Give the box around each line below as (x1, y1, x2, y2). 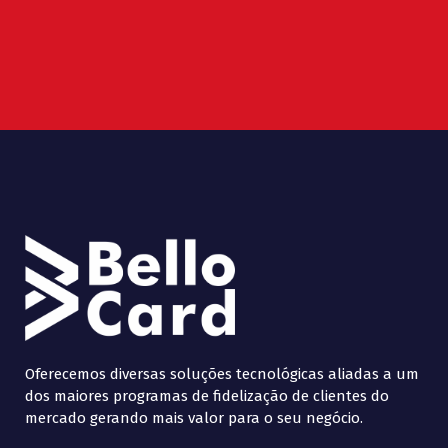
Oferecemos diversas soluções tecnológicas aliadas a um (25, 364, 419, 383)
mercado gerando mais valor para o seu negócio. (25, 408, 363, 427)
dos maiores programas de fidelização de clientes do (25, 386, 389, 405)
